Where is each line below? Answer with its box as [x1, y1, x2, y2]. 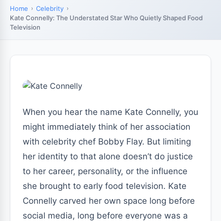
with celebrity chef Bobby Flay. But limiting [23, 137, 191, 147]
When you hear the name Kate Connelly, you [23, 107, 198, 117]
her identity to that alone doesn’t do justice [23, 151, 193, 161]
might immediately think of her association [23, 122, 190, 132]
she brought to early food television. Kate [23, 181, 186, 191]
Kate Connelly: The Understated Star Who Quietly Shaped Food [10, 14, 203, 22]
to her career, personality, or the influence [23, 166, 187, 176]
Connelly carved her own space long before [23, 196, 195, 206]
